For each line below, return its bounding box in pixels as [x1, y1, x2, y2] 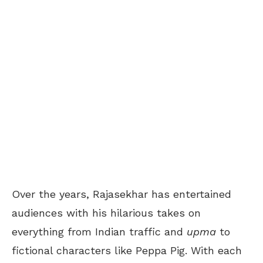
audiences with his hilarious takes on [12, 206, 201, 219]
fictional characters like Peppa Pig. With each [12, 244, 242, 257]
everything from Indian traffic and [12, 225, 187, 238]
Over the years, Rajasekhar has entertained [12, 187, 231, 200]
